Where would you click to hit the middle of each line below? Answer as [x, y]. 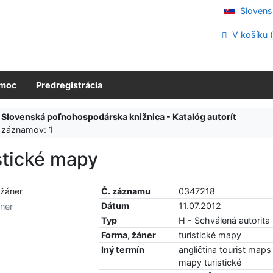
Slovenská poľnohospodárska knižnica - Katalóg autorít [119, 117]
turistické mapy [210, 235]
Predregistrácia [69, 85]
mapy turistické [210, 262]
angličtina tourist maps [225, 249]
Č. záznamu [126, 191]
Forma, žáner [129, 235]
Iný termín [123, 249]
